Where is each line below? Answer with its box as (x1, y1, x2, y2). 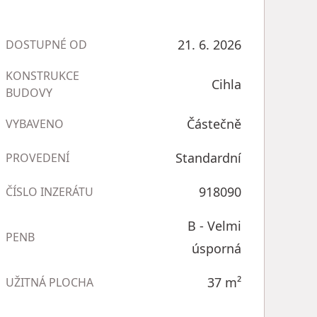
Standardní (175, 149, 241, 166)
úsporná (191, 240, 241, 257)
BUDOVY (5, 85, 52, 100)
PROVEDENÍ (5, 150, 69, 166)
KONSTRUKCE (5, 68, 79, 83)
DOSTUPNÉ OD (5, 37, 87, 52)
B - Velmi (187, 217, 241, 234)
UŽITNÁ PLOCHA (5, 275, 93, 290)
